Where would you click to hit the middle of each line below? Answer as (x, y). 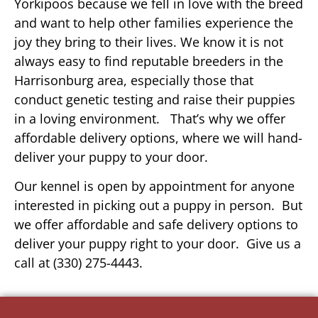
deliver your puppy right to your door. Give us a (158, 244)
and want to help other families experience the (154, 22)
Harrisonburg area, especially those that (134, 80)
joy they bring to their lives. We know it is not (149, 42)
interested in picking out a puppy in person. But (158, 205)
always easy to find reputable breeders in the (149, 61)
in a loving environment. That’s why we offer (150, 118)
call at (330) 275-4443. (78, 263)
